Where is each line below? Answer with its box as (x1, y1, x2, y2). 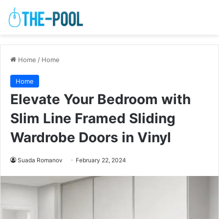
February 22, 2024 (76, 156, 126, 164)
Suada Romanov (18, 156, 63, 164)
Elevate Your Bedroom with (10, 91, 191, 108)
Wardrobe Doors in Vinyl (10, 129, 171, 146)
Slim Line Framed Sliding (10, 110, 175, 127)
